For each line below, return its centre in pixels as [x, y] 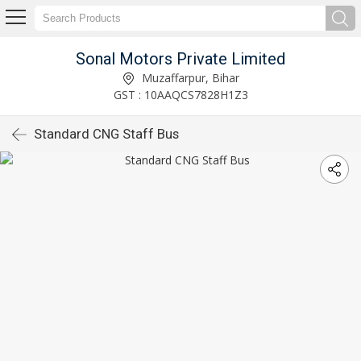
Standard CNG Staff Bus [106, 134]
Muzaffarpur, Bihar [189, 77]
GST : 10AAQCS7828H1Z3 [180, 94]
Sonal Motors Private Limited [180, 58]
